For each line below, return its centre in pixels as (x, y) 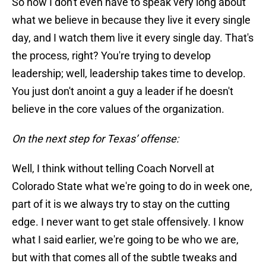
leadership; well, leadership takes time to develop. (129, 74)
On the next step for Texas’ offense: (95, 139)
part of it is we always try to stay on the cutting (121, 204)
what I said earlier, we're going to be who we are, (125, 240)
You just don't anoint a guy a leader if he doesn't (123, 91)
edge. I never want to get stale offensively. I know (128, 222)
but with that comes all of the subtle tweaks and (124, 258)
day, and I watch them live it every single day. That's (133, 38)
